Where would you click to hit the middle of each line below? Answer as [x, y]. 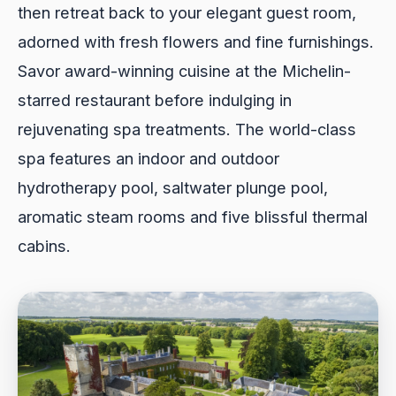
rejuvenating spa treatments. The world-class [187, 129]
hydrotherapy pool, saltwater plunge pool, [173, 188]
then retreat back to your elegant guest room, [187, 13]
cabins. [44, 246]
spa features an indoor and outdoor [148, 159]
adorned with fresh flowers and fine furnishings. [196, 42]
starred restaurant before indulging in [155, 100]
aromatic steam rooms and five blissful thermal [193, 217]
